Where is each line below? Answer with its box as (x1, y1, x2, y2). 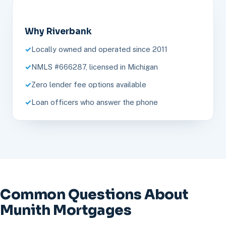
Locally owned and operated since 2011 (31, 44, 167, 53)
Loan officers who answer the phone (31, 97, 158, 106)
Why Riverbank (25, 26, 92, 37)
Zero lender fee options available (31, 80, 146, 89)
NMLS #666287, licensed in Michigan (31, 62, 158, 71)
